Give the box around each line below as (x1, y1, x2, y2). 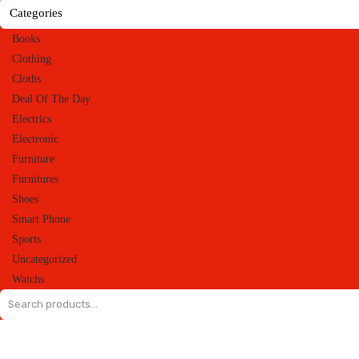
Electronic (12, 133, 58, 145)
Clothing (12, 53, 51, 65)
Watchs (12, 273, 44, 285)
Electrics (12, 113, 51, 125)
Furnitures (12, 173, 58, 185)
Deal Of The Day (12, 93, 91, 105)
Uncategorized (12, 253, 77, 265)
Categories (10, 6, 63, 19)
